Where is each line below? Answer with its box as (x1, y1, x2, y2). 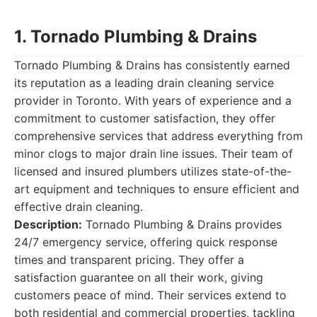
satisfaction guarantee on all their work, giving (14, 270, 263, 284)
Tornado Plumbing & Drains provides (82, 217, 282, 231)
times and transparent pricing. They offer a (14, 253, 244, 267)
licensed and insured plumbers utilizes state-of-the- (14, 164, 292, 178)
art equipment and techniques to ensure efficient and (14, 182, 299, 196)
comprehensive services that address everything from (14, 129, 303, 143)
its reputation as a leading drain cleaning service (14, 76, 274, 90)
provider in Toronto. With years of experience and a (14, 93, 292, 108)
